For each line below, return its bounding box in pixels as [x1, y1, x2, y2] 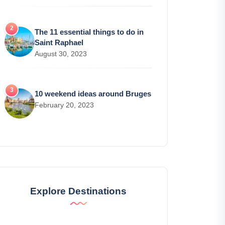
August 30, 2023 [35, 50, 87, 58]
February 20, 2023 [35, 101, 94, 109]
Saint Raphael [35, 38, 83, 47]
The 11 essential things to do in [35, 28, 144, 37]
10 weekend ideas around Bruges [35, 89, 151, 98]
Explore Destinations [30, 186, 127, 197]
